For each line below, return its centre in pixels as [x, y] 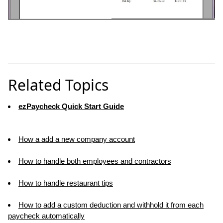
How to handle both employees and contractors [95, 161]
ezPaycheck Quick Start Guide [71, 107]
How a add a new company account [77, 139]
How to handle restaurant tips [66, 183]
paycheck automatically [46, 216]
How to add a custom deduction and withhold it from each [111, 205]
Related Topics [58, 85]
